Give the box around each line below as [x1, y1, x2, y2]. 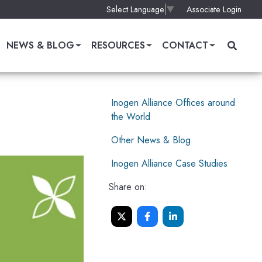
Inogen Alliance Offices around [111, 96, 236, 110]
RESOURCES [91, 38, 145, 52]
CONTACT [162, 38, 208, 52]
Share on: [109, 180, 148, 194]
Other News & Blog [111, 133, 191, 147]
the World [111, 110, 151, 124]
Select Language [106, 4, 164, 16]
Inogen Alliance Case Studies [111, 157, 228, 171]
